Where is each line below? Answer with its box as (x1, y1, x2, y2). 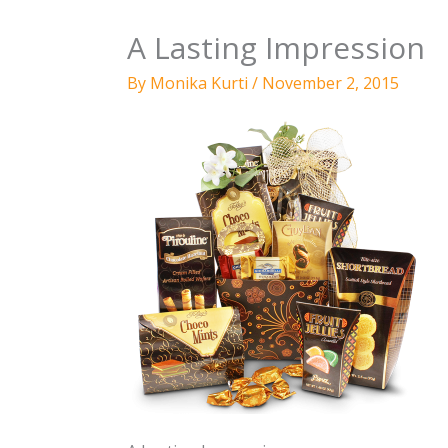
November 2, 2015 (261, 71, 399, 94)
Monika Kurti (149, 71, 252, 94)
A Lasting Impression (126, 26, 425, 68)
